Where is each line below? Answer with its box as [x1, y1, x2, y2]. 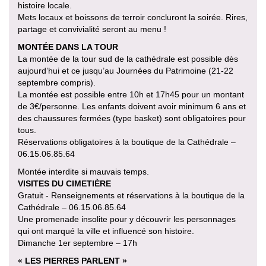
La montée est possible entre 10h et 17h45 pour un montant [18, 89, 244, 99]
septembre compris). [18, 77, 96, 87]
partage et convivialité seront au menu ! [18, 24, 166, 34]
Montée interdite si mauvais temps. [18, 166, 149, 176]
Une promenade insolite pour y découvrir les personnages [18, 214, 236, 224]
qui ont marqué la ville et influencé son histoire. [18, 226, 194, 236]
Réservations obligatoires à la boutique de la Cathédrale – [18, 137, 236, 147]
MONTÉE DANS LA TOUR [18, 42, 118, 52]
